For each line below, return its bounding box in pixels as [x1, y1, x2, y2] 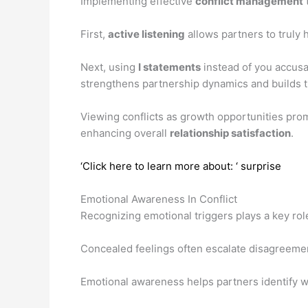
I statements [138, 60, 201, 74]
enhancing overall [80, 126, 170, 140]
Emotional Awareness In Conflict [80, 192, 237, 206]
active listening [108, 27, 185, 41]
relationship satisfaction [170, 126, 291, 140]
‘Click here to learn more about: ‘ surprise [80, 159, 281, 173]
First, [80, 27, 108, 41]
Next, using [80, 60, 138, 74]
